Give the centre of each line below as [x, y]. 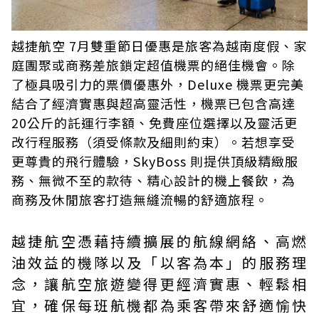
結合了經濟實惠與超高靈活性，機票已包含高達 [153, 104]
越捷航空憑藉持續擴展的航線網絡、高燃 [159, 241]
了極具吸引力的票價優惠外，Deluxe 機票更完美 [158, 84]
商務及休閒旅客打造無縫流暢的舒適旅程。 [140, 200]
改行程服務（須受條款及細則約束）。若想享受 [153, 142]
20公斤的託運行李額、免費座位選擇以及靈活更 [155, 123]
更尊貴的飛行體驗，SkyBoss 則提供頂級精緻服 [155, 161]
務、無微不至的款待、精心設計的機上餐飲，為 [153, 181]
